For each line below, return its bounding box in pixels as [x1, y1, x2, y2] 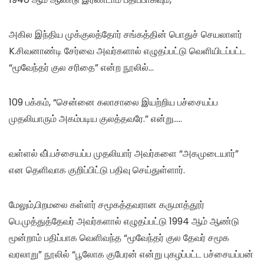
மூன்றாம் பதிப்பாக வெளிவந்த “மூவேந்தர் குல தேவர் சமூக [9, 230, 229, 245]
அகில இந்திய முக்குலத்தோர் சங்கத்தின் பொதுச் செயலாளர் [9, 27, 242, 41]
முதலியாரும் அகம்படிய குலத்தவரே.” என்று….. [9, 111, 182, 126]
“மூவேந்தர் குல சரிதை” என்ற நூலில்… [9, 60, 154, 74]
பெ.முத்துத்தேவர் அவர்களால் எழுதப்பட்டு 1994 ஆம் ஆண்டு [9, 214, 239, 228]
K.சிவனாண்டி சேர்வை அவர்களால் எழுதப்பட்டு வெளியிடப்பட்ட [9, 44, 246, 58]
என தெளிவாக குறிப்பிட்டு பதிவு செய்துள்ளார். [9, 163, 185, 177]
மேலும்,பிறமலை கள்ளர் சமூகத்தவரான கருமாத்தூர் [9, 197, 204, 212]
